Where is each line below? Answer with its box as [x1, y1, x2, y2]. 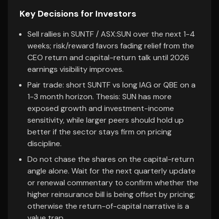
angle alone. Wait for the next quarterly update [27, 166, 196, 176]
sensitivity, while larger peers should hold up [27, 115, 184, 125]
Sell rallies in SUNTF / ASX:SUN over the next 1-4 [27, 29, 195, 39]
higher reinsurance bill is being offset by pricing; [27, 189, 195, 199]
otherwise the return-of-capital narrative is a [27, 201, 189, 211]
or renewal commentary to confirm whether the [27, 177, 198, 188]
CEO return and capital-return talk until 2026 [27, 52, 189, 63]
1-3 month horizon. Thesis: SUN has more [27, 91, 172, 102]
